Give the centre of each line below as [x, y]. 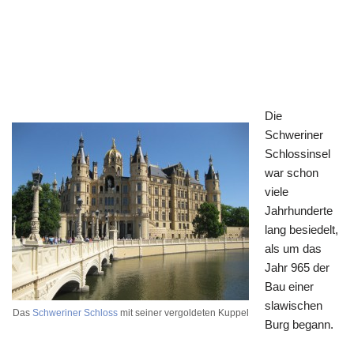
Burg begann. [299, 324]
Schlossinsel [298, 154]
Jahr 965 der [297, 267]
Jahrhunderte [299, 211]
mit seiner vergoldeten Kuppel [183, 313]
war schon [292, 173]
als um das [293, 249]
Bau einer [289, 286]
